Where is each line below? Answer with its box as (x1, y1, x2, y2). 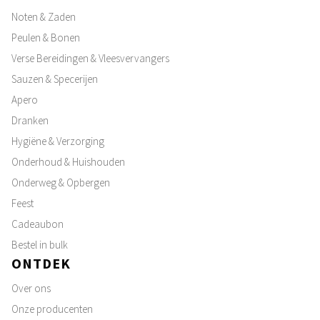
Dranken (11, 114, 49, 127)
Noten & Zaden (11, 10, 76, 24)
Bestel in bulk (11, 238, 68, 251)
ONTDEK (11, 254, 71, 272)
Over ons (11, 281, 51, 295)
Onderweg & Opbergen (11, 176, 110, 189)
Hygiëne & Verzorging (11, 134, 104, 148)
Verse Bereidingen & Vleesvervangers (11, 51, 169, 65)
